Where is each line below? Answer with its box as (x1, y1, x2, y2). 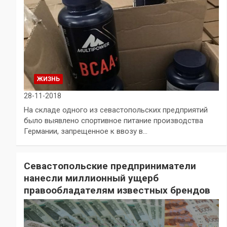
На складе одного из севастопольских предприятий (24, 105, 208, 115)
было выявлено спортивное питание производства (24, 116, 203, 125)
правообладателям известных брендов (24, 184, 210, 196)
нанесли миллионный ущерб (24, 172, 159, 184)
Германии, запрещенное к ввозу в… (24, 126, 147, 136)
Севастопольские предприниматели (24, 160, 196, 172)
